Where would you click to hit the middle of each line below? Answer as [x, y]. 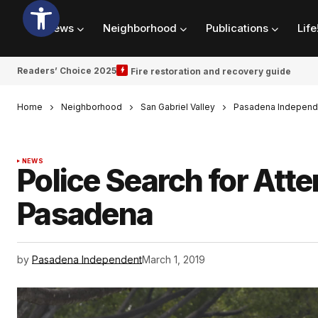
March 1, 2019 [174, 260]
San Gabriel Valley [178, 107]
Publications [237, 28]
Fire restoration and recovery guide [211, 71]
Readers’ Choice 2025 [67, 71]
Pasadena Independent [87, 260]
